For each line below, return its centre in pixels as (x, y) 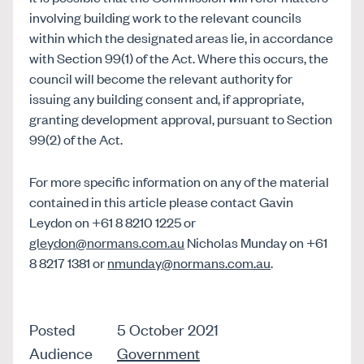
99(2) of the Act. (76, 139)
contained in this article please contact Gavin (162, 201)
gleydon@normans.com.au (107, 242)
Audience (61, 352)
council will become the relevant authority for (161, 78)
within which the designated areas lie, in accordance (182, 37)
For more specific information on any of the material (180, 181)
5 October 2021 (167, 329)
